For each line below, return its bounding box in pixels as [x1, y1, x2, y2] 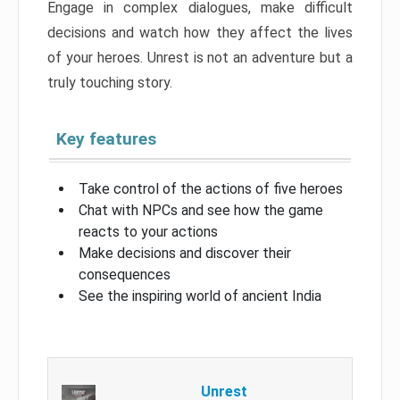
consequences [79, 266, 171, 284]
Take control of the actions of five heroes [79, 180, 343, 198]
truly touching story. [47, 74, 172, 92]
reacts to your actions [79, 223, 218, 241]
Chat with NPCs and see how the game [79, 202, 323, 220]
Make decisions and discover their [79, 245, 291, 262]
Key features [56, 129, 156, 150]
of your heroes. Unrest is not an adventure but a [47, 49, 353, 67]
